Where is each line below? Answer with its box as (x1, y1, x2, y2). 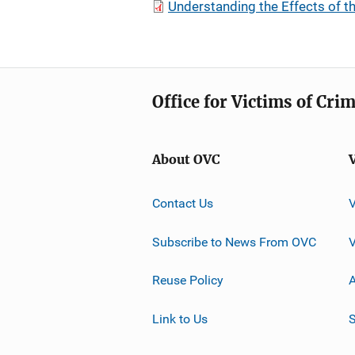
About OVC (152, 152, 220, 167)
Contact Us (152, 195, 213, 211)
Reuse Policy (152, 272, 223, 288)
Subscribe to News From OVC (152, 234, 316, 250)
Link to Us (152, 311, 208, 326)
